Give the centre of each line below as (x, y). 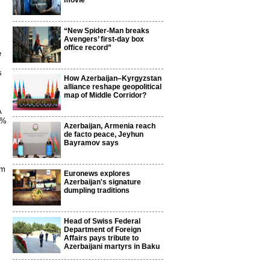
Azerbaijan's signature (102, 182)
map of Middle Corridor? (105, 95)
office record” (88, 48)
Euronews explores (97, 174)
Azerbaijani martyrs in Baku (112, 246)
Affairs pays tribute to (101, 238)
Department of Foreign (102, 230)
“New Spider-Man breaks (107, 31)
